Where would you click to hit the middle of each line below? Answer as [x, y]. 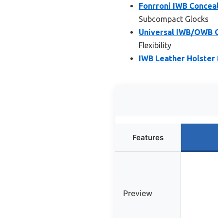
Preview [138, 193]
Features [148, 137]
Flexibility [155, 45]
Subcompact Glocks [174, 19]
